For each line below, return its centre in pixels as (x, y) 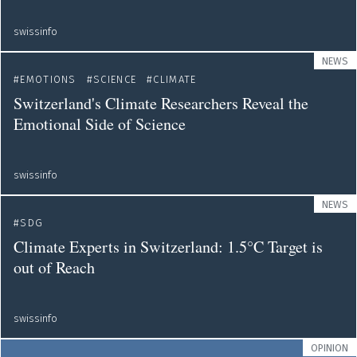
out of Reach (54, 267)
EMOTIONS (48, 79)
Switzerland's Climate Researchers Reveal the (161, 103)
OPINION (330, 348)
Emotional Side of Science (100, 124)
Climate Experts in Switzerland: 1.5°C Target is (168, 247)
